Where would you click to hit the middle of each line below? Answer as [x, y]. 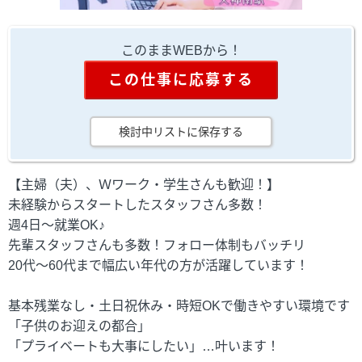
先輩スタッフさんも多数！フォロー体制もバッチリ [157, 245]
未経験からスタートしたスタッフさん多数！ [137, 205]
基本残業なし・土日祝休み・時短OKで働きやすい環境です [179, 306]
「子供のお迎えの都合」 [79, 326]
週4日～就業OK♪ [57, 225]
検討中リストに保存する [181, 132]
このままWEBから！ [181, 51]
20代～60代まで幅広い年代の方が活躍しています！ [158, 265]
